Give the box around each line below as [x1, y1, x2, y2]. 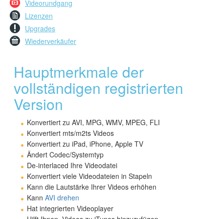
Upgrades [25, 23, 55, 34]
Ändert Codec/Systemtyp [27, 149, 104, 159]
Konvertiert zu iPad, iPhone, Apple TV [27, 138, 144, 149]
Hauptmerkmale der [13, 61, 144, 82]
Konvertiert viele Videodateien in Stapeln [27, 171, 153, 181]
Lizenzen [25, 11, 53, 21]
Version [13, 93, 63, 114]
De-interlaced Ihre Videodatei [27, 160, 118, 170]
